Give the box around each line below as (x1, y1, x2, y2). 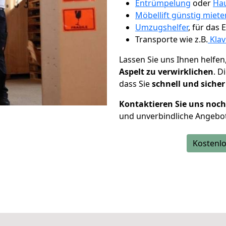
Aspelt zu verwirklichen (119, 66, 213, 77)
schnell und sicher (152, 78, 225, 89)
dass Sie (119, 78, 152, 89)
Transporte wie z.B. (135, 34, 208, 45)
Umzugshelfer (135, 22, 188, 33)
